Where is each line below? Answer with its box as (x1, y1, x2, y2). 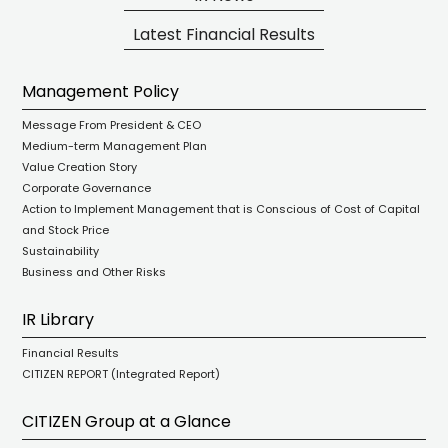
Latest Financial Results (133, 23, 315, 46)
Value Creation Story (22, 159, 138, 175)
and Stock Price (22, 222, 110, 238)
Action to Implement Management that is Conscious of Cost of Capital (22, 201, 421, 217)
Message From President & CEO (22, 117, 202, 133)
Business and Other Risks (22, 264, 167, 280)
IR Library (22, 308, 95, 331)
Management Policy (22, 80, 180, 103)
